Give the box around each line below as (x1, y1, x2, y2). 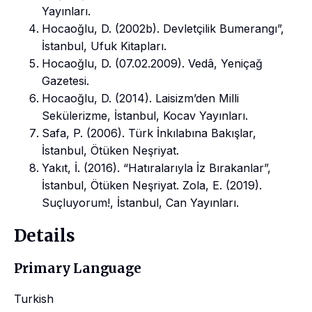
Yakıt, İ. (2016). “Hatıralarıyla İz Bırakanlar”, (42, 160, 271, 175)
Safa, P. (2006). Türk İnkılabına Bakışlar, (42, 125, 256, 140)
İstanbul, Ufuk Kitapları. (42, 38, 166, 53)
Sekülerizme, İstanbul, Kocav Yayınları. (42, 108, 248, 123)
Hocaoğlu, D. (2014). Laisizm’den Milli (42, 91, 239, 105)
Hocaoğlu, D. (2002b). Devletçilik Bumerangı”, (42, 21, 284, 36)
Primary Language (14, 260, 141, 277)
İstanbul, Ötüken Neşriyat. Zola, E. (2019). (42, 178, 262, 192)
